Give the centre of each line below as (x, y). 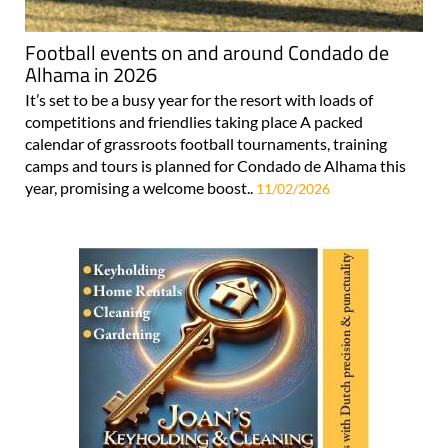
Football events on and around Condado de (207, 53)
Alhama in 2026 (91, 75)
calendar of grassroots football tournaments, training (206, 144)
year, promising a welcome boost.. (140, 188)
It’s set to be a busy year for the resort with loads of (199, 100)
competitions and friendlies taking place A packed (194, 122)
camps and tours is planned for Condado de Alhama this (215, 166)
